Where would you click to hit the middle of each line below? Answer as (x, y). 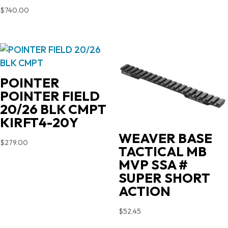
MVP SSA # (153, 164)
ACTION (144, 191)
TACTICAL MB (162, 151)
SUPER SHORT (164, 178)
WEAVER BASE (165, 138)
